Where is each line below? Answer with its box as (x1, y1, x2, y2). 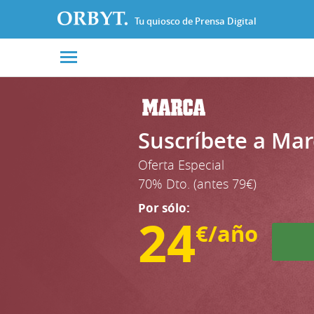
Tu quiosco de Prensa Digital (135, 15, 257, 27)
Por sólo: (138, 200, 190, 217)
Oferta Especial (138, 156, 224, 174)
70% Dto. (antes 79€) (138, 175, 257, 193)
